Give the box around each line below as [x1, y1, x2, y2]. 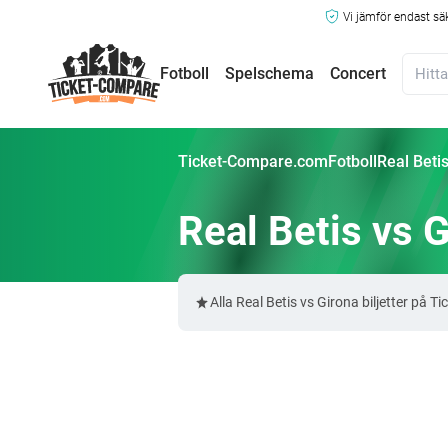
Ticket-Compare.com [178, 152, 328, 171]
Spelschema [225, 64, 314, 83]
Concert [330, 64, 386, 83]
